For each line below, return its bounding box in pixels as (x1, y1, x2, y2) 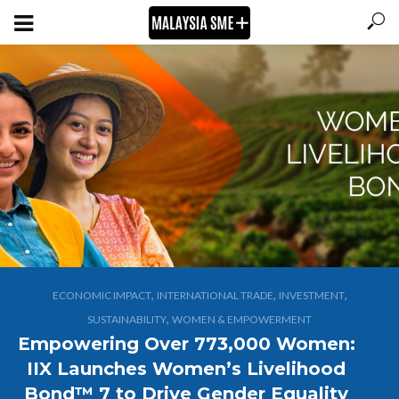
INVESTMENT (278, 289, 345, 302)
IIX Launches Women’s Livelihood (27, 358, 346, 379)
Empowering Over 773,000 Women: (17, 333, 355, 354)
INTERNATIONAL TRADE (156, 289, 273, 302)
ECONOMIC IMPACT (52, 289, 151, 302)
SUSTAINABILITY (87, 313, 167, 326)
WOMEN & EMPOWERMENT (172, 313, 312, 326)
